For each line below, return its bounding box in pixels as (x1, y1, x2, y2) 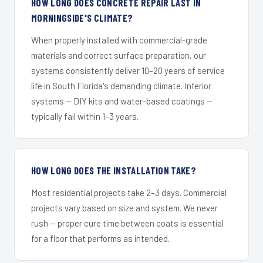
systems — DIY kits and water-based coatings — (31, 96, 213, 107)
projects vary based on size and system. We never (31, 203, 218, 214)
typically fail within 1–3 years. (31, 111, 139, 122)
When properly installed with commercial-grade (31, 35, 207, 46)
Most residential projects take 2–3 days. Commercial (31, 187, 227, 198)
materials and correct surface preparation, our (31, 50, 206, 61)
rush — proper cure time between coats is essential (31, 218, 224, 229)
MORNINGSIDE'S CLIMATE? (31, 12, 133, 24)
